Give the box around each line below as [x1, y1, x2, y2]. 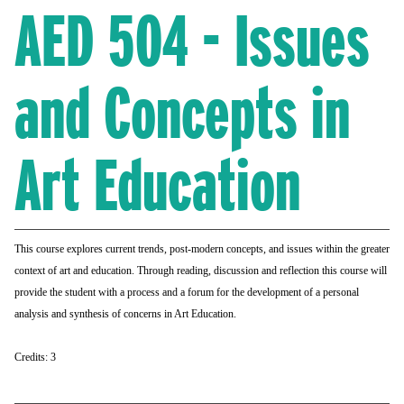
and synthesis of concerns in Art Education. [51, 308, 236, 320]
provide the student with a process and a [14, 286, 185, 298]
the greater [345, 243, 390, 255]
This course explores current [14, 243, 135, 255]
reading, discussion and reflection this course [177, 264, 368, 277]
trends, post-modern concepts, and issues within [138, 243, 343, 255]
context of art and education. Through [14, 264, 174, 277]
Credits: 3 [14, 351, 56, 363]
